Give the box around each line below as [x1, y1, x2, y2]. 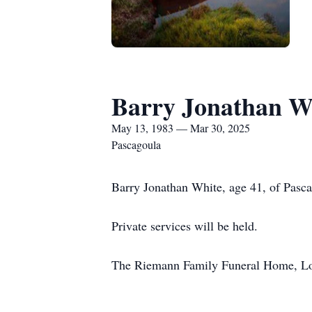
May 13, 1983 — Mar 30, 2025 [111, 120, 250, 135]
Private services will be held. [111, 217, 265, 234]
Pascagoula [111, 137, 161, 152]
